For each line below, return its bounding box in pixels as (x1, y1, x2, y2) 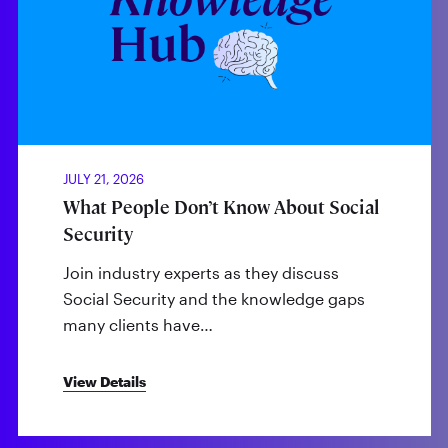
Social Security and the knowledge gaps (62, 289, 365, 309)
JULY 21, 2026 (62, 171, 144, 188)
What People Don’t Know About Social (62, 196, 380, 220)
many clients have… (62, 315, 213, 335)
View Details (62, 372, 146, 390)
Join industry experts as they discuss (62, 263, 339, 283)
